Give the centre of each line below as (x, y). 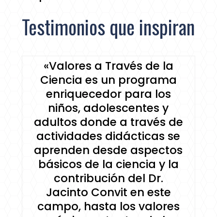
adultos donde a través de (108, 122)
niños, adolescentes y (108, 108)
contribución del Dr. (108, 178)
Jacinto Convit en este (108, 193)
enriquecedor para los (108, 94)
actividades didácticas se (108, 136)
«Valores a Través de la (108, 66)
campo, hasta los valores (108, 207)
